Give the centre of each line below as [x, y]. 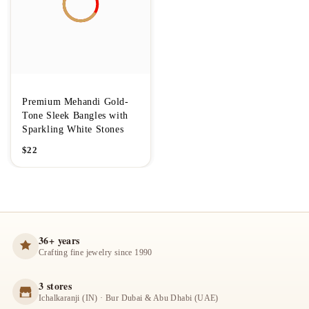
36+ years [59, 240]
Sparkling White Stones [73, 129]
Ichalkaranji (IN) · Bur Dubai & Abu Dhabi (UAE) [129, 298]
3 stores [56, 286]
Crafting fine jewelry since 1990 [96, 252]
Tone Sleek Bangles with [75, 116]
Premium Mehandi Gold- [76, 102]
